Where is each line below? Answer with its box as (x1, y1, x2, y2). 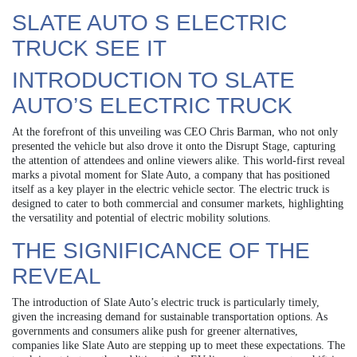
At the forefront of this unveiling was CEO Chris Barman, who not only (12, 125, 338, 138)
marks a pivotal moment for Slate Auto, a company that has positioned (12, 168, 330, 181)
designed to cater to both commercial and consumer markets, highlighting (12, 197, 343, 210)
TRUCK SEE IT (12, 35, 167, 61)
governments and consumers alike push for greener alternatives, (12, 324, 298, 337)
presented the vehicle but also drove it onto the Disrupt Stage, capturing (12, 139, 335, 152)
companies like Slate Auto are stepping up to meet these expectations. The (12, 339, 345, 351)
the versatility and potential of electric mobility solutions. (12, 211, 271, 224)
